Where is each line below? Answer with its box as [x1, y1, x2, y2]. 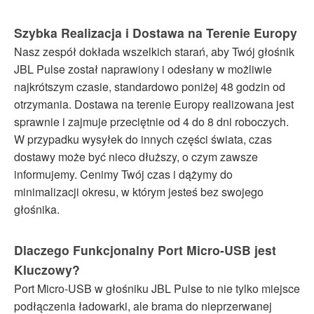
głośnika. [14, 200, 60, 217]
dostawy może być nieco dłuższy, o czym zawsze [14, 148, 258, 165]
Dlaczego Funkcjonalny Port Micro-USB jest [14, 240, 276, 259]
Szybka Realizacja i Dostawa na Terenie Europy [14, 23, 297, 41]
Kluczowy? [14, 260, 80, 278]
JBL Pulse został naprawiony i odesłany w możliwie [14, 60, 272, 77]
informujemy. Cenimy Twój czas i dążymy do [14, 165, 233, 182]
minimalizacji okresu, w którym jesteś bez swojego [14, 183, 264, 200]
